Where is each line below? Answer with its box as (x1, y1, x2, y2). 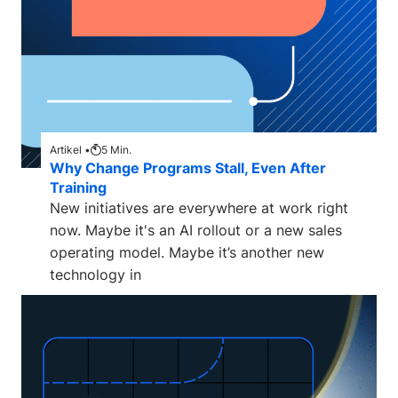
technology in (50, 266, 141, 283)
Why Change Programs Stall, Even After (50, 159, 326, 177)
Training (50, 179, 107, 196)
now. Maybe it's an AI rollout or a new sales (50, 221, 342, 239)
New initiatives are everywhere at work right (50, 199, 348, 217)
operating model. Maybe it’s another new (50, 243, 324, 261)
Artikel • (50, 143, 91, 156)
